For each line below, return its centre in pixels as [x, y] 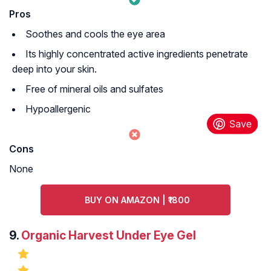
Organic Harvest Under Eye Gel [109, 236]
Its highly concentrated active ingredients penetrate [137, 54]
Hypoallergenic [58, 109]
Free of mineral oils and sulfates [94, 89]
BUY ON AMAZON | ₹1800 [137, 200]
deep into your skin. [54, 69]
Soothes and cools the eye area [95, 34]
